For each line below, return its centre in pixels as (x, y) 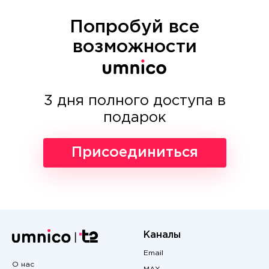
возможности (134, 47)
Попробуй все (134, 28)
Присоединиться (134, 152)
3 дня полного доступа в (134, 101)
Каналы (162, 235)
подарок (134, 117)
